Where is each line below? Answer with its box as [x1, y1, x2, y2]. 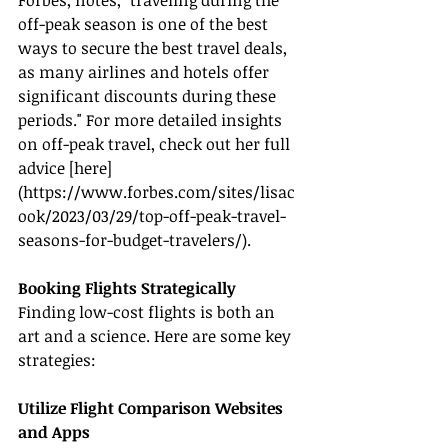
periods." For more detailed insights [18, 109, 286, 132]
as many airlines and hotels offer [18, 61, 273, 84]
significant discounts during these [18, 85, 280, 108]
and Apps [18, 421, 90, 444]
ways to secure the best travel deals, [18, 37, 291, 60]
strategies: [18, 349, 96, 372]
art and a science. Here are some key [18, 325, 295, 348]
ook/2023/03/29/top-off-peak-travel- [18, 205, 286, 228]
